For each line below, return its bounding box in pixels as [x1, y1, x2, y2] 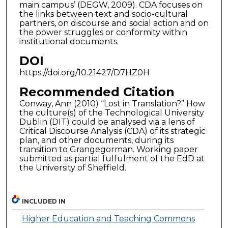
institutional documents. [19, 36, 119, 46]
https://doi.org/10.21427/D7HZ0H [19, 67, 150, 77]
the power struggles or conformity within [19, 27, 187, 37]
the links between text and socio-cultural [19, 9, 188, 19]
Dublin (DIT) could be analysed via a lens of [19, 117, 195, 127]
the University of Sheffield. [19, 162, 126, 173]
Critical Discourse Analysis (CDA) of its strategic [19, 126, 206, 136]
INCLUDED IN [22, 197, 66, 205]
